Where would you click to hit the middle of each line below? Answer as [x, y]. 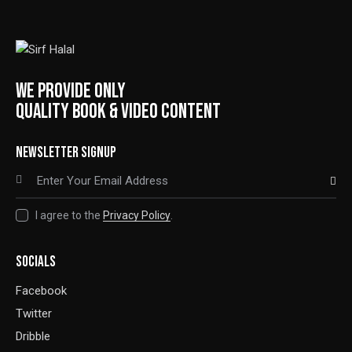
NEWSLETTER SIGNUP [66, 153]
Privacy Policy [137, 216]
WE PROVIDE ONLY [71, 92]
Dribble [33, 337]
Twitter [34, 314]
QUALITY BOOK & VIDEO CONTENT [118, 112]
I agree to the [69, 216]
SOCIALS [36, 262]
